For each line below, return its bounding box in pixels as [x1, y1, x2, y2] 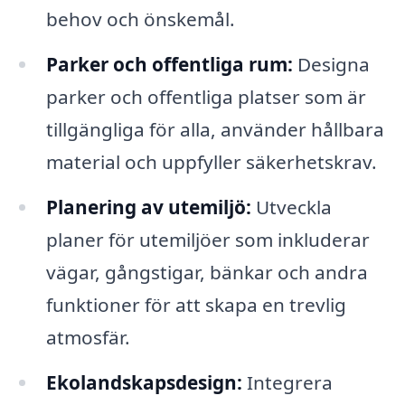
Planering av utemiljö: [45, 193, 251, 220]
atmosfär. [45, 324, 130, 350]
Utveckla [250, 193, 332, 220]
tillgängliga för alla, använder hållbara [45, 117, 384, 143]
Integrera [241, 369, 333, 395]
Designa [292, 52, 370, 78]
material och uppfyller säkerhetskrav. [45, 149, 377, 175]
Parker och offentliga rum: [45, 52, 293, 78]
